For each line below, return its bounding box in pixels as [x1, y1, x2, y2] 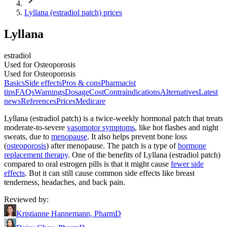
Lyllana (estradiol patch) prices [24, 8, 122, 17]
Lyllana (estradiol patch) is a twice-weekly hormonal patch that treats [4, 113, 223, 123]
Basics [4, 78, 25, 87]
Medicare [75, 96, 105, 105]
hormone [178, 141, 206, 150]
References [21, 96, 56, 105]
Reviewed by [4, 195, 47, 204]
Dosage [65, 87, 89, 96]
